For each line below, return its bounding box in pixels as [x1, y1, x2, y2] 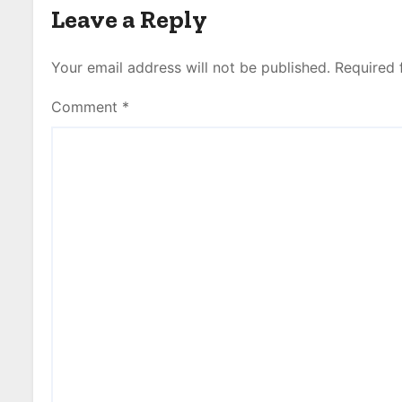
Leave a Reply [51, 4, 207, 34]
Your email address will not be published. [51, 58, 330, 76]
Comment [51, 98, 122, 116]
